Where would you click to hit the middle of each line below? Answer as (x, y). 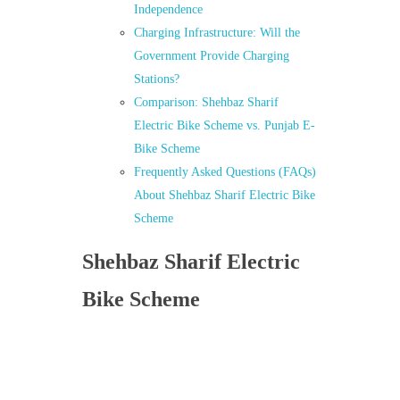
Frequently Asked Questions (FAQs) (225, 172)
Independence (169, 10)
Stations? (157, 79)
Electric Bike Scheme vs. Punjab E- (225, 126)
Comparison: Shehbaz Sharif (207, 103)
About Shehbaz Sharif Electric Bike (225, 196)
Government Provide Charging (212, 56)
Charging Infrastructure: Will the (217, 33)
